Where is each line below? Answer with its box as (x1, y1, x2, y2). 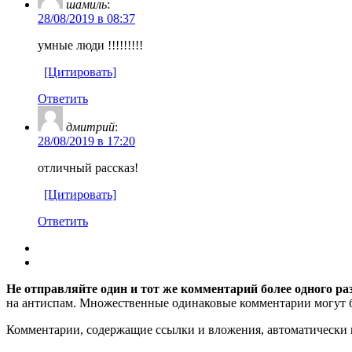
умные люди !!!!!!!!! (38, 38, 143, 52)
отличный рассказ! (38, 160, 138, 174)
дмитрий (66, 119, 115, 134)
